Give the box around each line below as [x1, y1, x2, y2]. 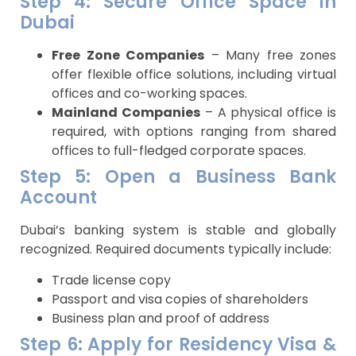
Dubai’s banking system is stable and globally [20, 221, 336, 240]
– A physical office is [199, 103, 337, 122]
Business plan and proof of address [52, 308, 269, 327]
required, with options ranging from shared [52, 122, 336, 141]
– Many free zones [204, 46, 336, 65]
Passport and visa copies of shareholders [52, 289, 308, 308]
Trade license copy [52, 270, 171, 289]
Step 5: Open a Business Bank [20, 164, 336, 190]
